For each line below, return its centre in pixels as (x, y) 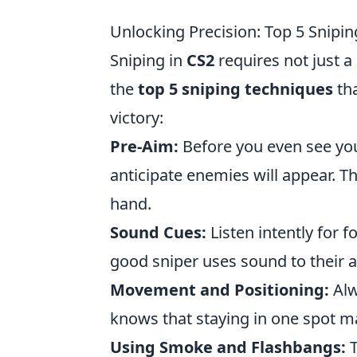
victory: (137, 118)
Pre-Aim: (144, 146)
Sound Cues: (158, 232)
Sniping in (148, 60)
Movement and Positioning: (220, 290)
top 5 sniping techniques (235, 89)
